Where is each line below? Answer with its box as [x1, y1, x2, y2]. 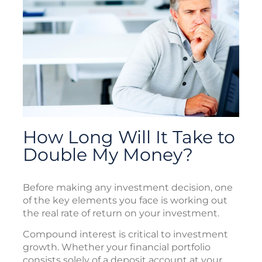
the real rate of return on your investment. [23, 208, 219, 219]
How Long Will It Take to [23, 126, 235, 149]
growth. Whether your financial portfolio [23, 242, 211, 253]
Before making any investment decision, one [23, 182, 233, 194]
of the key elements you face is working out [23, 195, 227, 206]
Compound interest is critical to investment [23, 229, 228, 240]
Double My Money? [23, 144, 193, 166]
